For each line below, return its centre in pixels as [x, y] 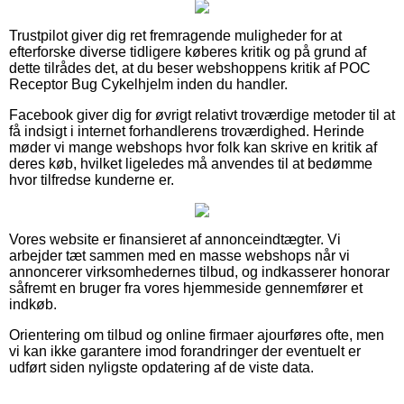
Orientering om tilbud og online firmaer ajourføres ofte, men [197, 335]
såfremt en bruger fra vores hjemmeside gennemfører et [186, 288]
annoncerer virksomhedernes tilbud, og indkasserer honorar [199, 271]
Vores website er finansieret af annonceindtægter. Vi [175, 239]
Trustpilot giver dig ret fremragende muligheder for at [175, 35]
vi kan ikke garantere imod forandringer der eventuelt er [185, 351]
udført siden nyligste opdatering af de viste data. [161, 367]
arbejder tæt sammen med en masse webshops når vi [179, 255]
